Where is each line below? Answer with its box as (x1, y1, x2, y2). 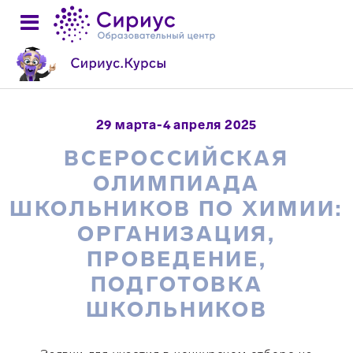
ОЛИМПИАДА (92, 171, 261, 196)
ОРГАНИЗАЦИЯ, (77, 221, 276, 247)
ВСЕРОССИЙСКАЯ (64, 146, 289, 171)
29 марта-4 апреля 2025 (95, 117, 258, 132)
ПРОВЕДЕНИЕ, (86, 247, 267, 272)
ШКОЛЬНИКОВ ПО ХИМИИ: (9, 196, 344, 221)
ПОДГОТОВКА (90, 272, 263, 297)
